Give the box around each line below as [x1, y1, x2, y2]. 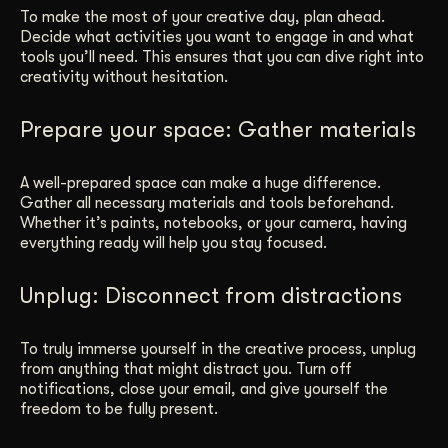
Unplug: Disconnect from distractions [20, 282, 402, 308]
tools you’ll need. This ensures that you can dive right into [20, 47, 424, 66]
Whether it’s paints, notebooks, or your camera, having [20, 213, 407, 232]
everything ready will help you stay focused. [20, 233, 327, 252]
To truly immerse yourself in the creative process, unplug [20, 339, 416, 358]
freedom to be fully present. [20, 399, 218, 418]
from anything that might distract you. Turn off [20, 359, 352, 378]
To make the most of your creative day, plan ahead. [20, 7, 385, 26]
